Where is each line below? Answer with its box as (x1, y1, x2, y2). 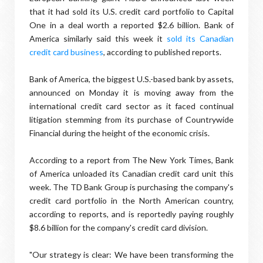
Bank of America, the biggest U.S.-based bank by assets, (29, 74, 234, 84)
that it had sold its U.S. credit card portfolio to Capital (29, 6, 234, 16)
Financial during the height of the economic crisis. (29, 128, 210, 138)
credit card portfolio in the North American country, (29, 195, 234, 205)
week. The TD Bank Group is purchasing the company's (29, 182, 234, 192)
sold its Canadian (167, 33, 234, 43)
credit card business (29, 47, 103, 57)
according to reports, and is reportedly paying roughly (29, 209, 234, 219)
